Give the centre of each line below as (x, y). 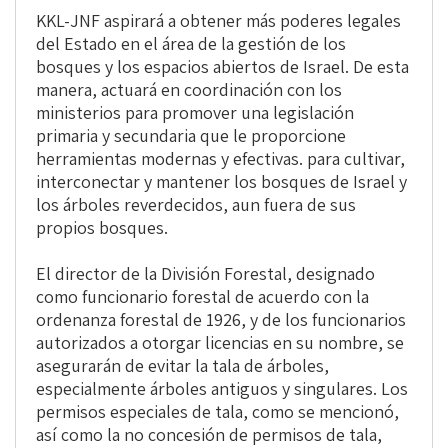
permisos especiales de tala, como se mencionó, (217, 412)
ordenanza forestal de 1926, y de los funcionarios (221, 320)
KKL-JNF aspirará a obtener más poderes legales (218, 21)
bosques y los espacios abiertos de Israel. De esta (222, 67)
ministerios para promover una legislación (195, 113)
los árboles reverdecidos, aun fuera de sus (196, 205)
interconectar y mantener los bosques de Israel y (221, 182)
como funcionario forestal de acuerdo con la (202, 297)
